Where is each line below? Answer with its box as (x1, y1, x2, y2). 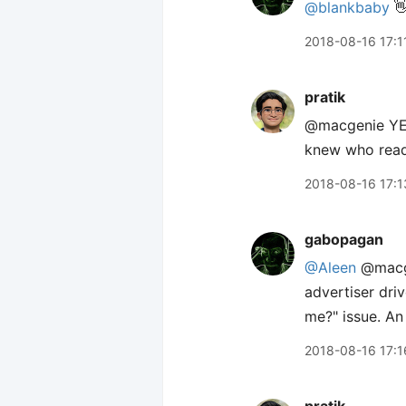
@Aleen (304, 258, 356, 276)
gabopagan (304, 230, 383, 248)
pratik (304, 88, 345, 106)
